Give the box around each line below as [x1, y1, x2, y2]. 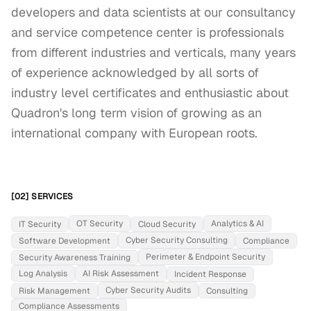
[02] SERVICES [11, 191, 74, 202]
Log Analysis [19, 268, 67, 279]
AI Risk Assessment [83, 268, 159, 279]
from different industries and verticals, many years [11, 44, 296, 60]
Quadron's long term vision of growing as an [11, 105, 262, 121]
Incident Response [174, 269, 246, 280]
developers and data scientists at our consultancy [11, 4, 296, 20]
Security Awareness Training [19, 252, 131, 263]
